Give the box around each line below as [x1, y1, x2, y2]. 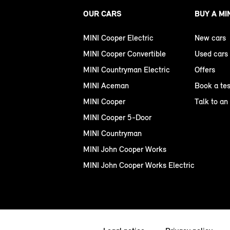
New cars [195, 33, 226, 43]
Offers [195, 65, 215, 75]
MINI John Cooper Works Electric [83, 160, 195, 170]
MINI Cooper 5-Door [83, 112, 151, 123]
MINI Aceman [83, 81, 129, 91]
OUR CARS [83, 9, 122, 19]
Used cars [195, 49, 228, 59]
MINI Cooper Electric [83, 33, 154, 43]
